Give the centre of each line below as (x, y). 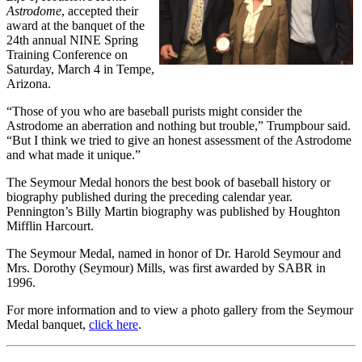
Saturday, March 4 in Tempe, (80, 69)
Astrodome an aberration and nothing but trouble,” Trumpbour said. (179, 126)
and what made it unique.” (74, 155)
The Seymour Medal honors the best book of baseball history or (168, 183)
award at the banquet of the (76, 26)
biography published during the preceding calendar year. (149, 197)
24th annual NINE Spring (72, 40)
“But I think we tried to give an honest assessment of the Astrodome (179, 141)
